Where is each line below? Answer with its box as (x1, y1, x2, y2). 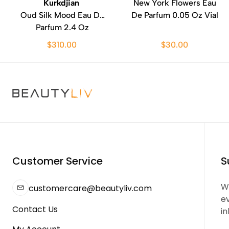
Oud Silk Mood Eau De (20, 10, 104, 20)
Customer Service (12, 154, 103, 168)
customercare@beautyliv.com (29, 182, 152, 194)
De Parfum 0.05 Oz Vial (131, 10, 218, 20)
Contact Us (12, 203, 58, 215)
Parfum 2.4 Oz (36, 22, 89, 32)
